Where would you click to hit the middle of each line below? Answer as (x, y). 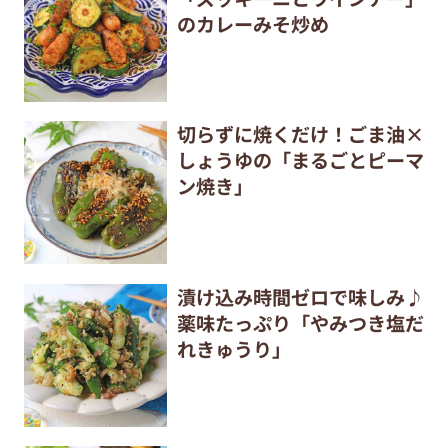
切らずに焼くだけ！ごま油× (300, 134)
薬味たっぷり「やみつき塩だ (300, 322)
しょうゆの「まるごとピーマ (300, 160)
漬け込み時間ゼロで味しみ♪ (300, 296)
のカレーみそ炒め (252, 23)
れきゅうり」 (233, 348)
